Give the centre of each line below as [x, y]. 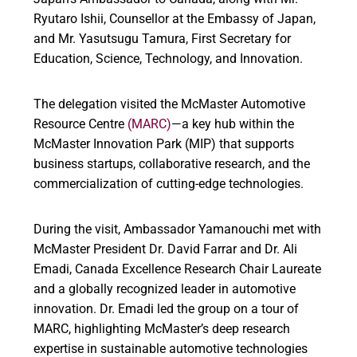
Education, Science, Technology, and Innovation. [168, 58]
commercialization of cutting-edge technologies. [169, 183]
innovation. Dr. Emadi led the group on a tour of [166, 308]
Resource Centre [80, 124]
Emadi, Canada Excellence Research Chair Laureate [177, 269]
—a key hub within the [233, 124]
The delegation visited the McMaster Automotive [169, 104]
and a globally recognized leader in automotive [165, 288]
